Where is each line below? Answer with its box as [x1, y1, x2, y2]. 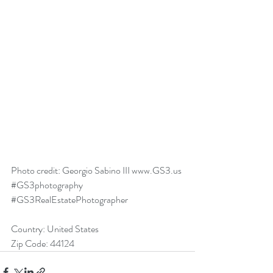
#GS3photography [11, 178, 83, 193]
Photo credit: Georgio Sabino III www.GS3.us [11, 163, 183, 178]
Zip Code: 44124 [11, 236, 74, 251]
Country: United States [11, 222, 99, 236]
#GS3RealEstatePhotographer [11, 193, 128, 207]
